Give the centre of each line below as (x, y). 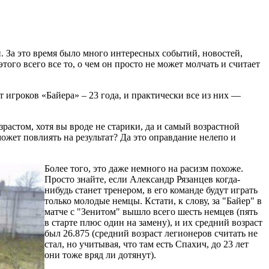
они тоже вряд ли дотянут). (100, 255)
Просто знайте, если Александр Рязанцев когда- (142, 179)
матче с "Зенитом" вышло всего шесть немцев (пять (151, 211)
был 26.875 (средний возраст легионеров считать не (151, 233)
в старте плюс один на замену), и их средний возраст (153, 222)
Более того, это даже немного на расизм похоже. (144, 168)
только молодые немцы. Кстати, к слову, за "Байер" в (153, 201)
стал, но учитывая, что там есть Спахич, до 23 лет (147, 244)
